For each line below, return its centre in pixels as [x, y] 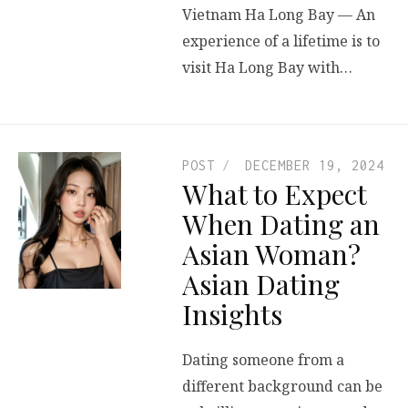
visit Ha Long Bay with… [267, 67]
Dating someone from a [263, 359]
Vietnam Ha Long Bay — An [279, 14]
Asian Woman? [271, 255]
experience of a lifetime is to [281, 41]
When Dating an [281, 224]
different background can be [282, 386]
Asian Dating [261, 285]
